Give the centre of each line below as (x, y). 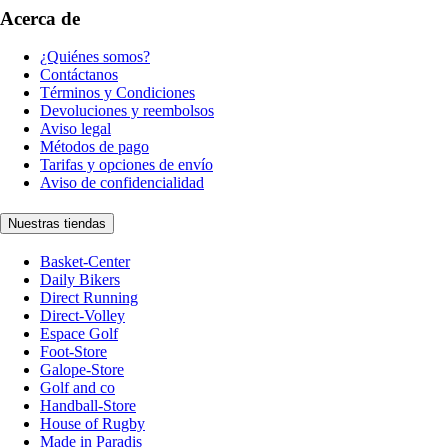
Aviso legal (75, 129)
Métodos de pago (94, 147)
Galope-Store (82, 369)
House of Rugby (92, 423)
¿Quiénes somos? (95, 57)
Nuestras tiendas (57, 224)
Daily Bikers (80, 279)
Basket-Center (85, 261)
